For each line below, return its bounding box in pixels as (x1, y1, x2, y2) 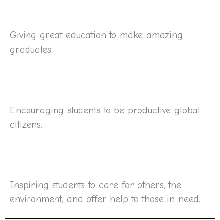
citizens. (10, 118, 42, 130)
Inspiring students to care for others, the (10, 179, 181, 191)
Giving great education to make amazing (10, 29, 183, 41)
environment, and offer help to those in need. (10, 193, 200, 205)
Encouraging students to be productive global (10, 104, 200, 116)
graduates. (10, 43, 53, 55)
